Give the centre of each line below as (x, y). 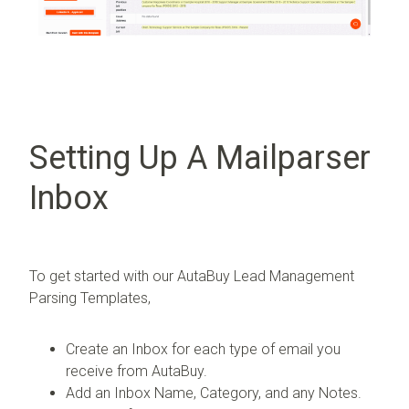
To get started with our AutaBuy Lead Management (192, 276)
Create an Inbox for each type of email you (203, 349)
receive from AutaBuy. (136, 371)
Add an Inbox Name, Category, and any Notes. (214, 393)
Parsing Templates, (90, 298)
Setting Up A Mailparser (200, 157)
